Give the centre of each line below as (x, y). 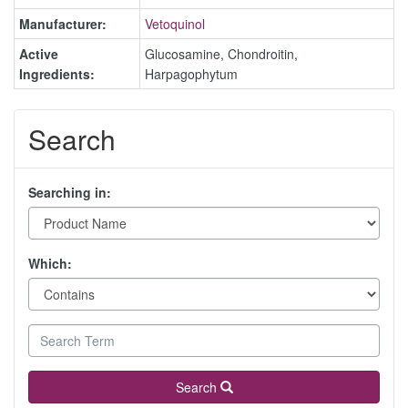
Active (39, 54)
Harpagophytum (191, 74)
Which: (50, 263)
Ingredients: (57, 74)
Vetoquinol (175, 24)
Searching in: (70, 192)
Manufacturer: (63, 24)
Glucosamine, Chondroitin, (221, 54)
